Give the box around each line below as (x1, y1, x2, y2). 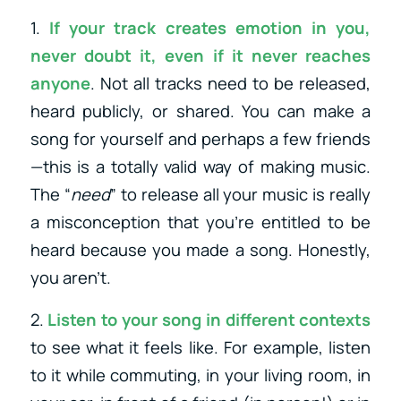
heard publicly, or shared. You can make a (30, 99, 371, 124)
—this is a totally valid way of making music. (30, 155, 371, 179)
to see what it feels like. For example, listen (30, 335, 371, 359)
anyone (30, 72, 90, 96)
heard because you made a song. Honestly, (30, 238, 371, 262)
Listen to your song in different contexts (47, 307, 371, 331)
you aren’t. (30, 266, 111, 290)
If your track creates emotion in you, (48, 16, 371, 40)
